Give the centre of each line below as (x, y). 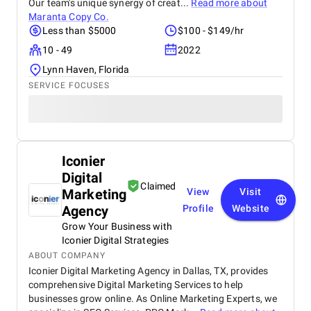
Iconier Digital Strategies (116, 240)
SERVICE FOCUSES (69, 85)
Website (251, 208)
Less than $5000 (79, 31)
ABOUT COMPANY (67, 255)
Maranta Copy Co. (69, 17)
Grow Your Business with (117, 226)
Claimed (158, 186)
